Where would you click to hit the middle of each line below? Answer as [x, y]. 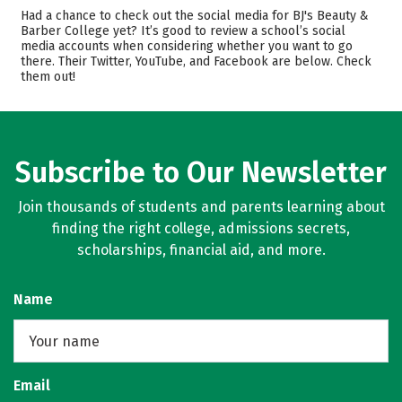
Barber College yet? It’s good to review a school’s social [183, 31]
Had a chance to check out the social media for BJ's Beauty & [195, 16]
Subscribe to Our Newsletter [201, 172]
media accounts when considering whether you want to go [187, 46]
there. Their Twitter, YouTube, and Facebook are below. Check [196, 61]
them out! [48, 77]
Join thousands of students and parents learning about [201, 207]
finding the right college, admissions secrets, [201, 228]
